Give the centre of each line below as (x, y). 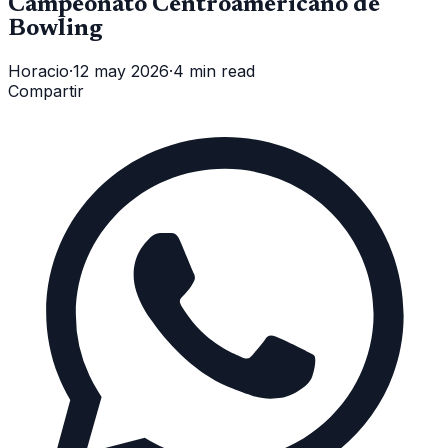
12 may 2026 (121, 70)
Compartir (46, 90)
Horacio (38, 70)
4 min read (214, 70)
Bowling (55, 28)
